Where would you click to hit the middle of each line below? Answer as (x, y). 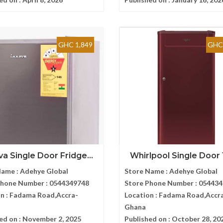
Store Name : (147, 171)
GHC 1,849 (75, 45)
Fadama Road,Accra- (44, 195)
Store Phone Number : (162, 183)
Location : (142, 195)
